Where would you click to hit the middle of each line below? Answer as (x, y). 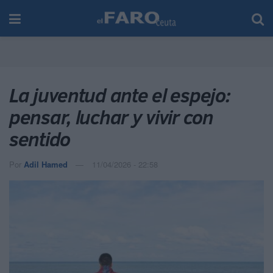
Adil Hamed (46, 164)
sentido (40, 139)
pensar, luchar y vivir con (111, 117)
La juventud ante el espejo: (120, 95)
